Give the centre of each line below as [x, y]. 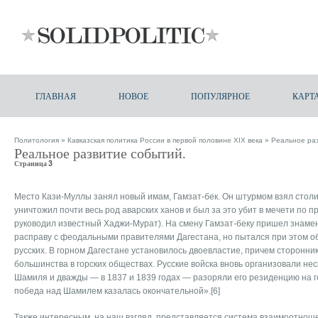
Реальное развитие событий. [100, 153]
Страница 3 [33, 163]
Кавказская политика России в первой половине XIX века [165, 140]
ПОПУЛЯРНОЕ [220, 95]
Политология [37, 140]
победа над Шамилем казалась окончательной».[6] [117, 291]
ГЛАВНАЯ [56, 95]
